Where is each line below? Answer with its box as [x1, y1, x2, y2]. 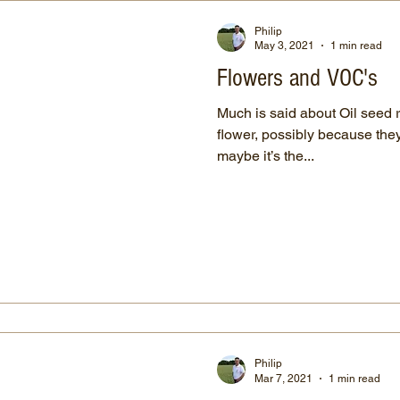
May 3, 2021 [254, 39, 314, 52]
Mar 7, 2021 [254, 371, 312, 385]
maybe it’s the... [217, 146, 314, 164]
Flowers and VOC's [217, 63, 378, 92]
